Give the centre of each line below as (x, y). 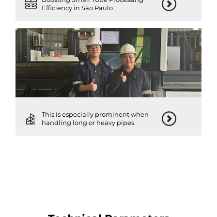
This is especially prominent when (95, 115)
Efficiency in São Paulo (77, 8)
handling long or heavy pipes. (89, 123)
